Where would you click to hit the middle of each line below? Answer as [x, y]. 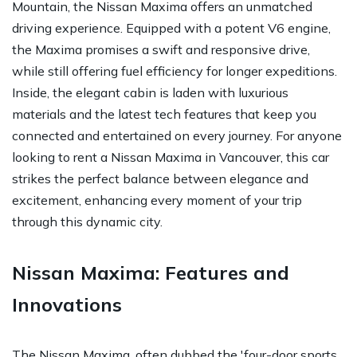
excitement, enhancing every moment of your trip [157, 200]
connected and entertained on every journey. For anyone [177, 135]
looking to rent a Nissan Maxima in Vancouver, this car [171, 157]
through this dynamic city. [87, 221]
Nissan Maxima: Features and [151, 272]
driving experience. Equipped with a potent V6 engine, [171, 27]
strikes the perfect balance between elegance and [160, 178]
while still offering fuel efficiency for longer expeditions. [175, 71]
